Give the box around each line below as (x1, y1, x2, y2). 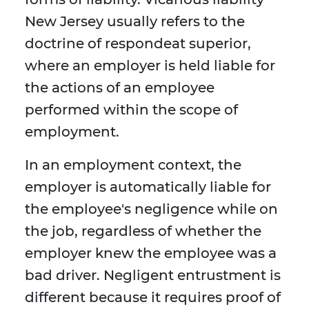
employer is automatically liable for (25, 179, 271, 196)
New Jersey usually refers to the (25, 13, 245, 30)
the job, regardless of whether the (25, 223, 261, 240)
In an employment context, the (25, 157, 241, 174)
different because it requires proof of (25, 289, 281, 306)
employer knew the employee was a (25, 245, 277, 262)
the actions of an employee (25, 79, 215, 97)
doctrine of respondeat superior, (25, 35, 251, 52)
